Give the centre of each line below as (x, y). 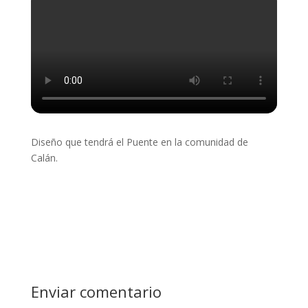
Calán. (44, 158)
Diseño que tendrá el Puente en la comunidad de (139, 142)
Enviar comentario (96, 292)
